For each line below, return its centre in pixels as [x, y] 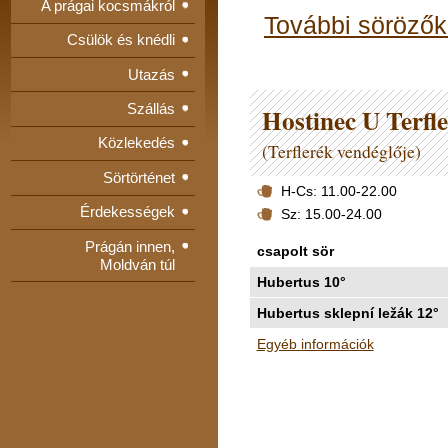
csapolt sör [295, 250]
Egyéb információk [315, 343]
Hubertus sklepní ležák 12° [347, 312]
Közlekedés [136, 143]
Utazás [151, 74]
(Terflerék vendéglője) [342, 151]
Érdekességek [127, 212]
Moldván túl [137, 264]
